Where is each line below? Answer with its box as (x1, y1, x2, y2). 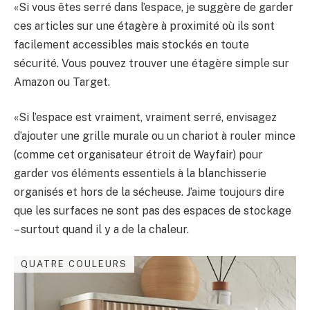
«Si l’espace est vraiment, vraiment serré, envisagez (14, 111, 277, 125)
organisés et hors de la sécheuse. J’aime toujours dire (14, 185, 284, 199)
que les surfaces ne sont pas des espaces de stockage (14, 204, 291, 218)
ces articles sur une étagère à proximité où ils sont (14, 19, 275, 33)
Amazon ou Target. (14, 75, 110, 89)
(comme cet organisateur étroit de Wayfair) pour (14, 148, 263, 162)
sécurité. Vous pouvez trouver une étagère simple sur (14, 56, 289, 70)
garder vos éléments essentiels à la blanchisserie (14, 167, 266, 181)
